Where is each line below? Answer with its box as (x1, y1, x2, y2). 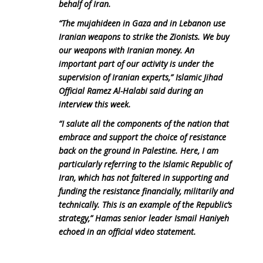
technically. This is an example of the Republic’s (59, 198, 232, 210)
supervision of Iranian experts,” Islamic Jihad (59, 71, 222, 83)
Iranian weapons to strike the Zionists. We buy (59, 31, 229, 42)
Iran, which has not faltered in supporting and (59, 171, 228, 183)
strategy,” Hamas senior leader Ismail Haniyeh (59, 212, 229, 224)
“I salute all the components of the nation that (59, 117, 229, 129)
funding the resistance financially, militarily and (59, 185, 234, 197)
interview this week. (59, 98, 131, 110)
